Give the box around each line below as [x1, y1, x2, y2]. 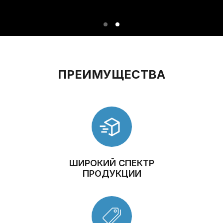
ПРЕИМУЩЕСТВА [58, 67, 165, 82]
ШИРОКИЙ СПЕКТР [69, 158, 154, 168]
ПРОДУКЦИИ [82, 168, 141, 179]
